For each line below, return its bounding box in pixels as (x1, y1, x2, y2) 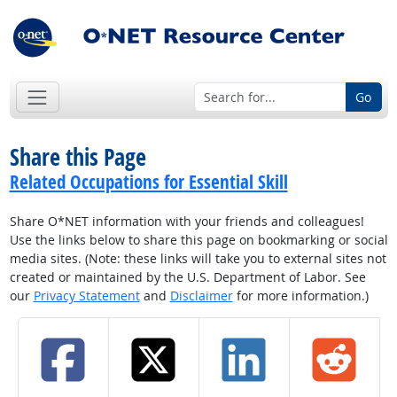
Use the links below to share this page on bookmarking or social (9, 231, 388, 249)
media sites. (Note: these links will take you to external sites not (9, 250, 386, 268)
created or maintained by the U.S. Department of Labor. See (9, 269, 366, 286)
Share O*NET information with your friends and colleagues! (9, 213, 364, 230)
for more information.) (232, 287, 369, 305)
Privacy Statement (33, 287, 140, 305)
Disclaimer (169, 287, 233, 305)
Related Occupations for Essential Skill (9, 169, 288, 195)
